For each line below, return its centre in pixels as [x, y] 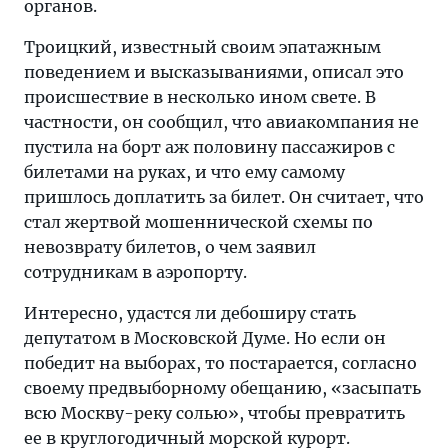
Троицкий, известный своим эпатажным [202, 47]
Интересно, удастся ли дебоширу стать [190, 313]
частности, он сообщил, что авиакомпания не [221, 122]
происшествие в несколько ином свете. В [200, 97]
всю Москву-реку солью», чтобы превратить [214, 413]
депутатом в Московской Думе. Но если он [205, 338]
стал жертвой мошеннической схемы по [198, 222]
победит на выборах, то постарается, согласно [220, 363]
